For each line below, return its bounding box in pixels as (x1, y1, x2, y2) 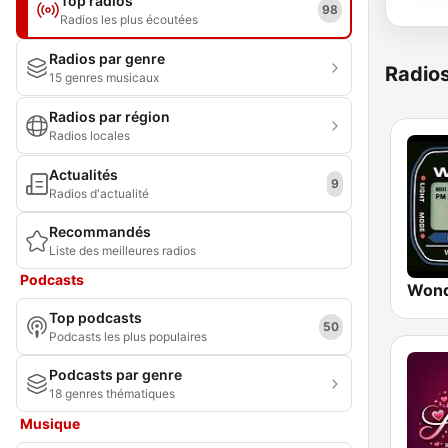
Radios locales (49, 128, 130, 143)
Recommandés (49, 223, 151, 240)
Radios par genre (49, 50, 165, 67)
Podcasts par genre (49, 366, 182, 383)
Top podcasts (49, 309, 142, 326)
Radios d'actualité (49, 186, 149, 201)
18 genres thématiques (49, 386, 175, 401)
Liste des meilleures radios (49, 243, 196, 258)
